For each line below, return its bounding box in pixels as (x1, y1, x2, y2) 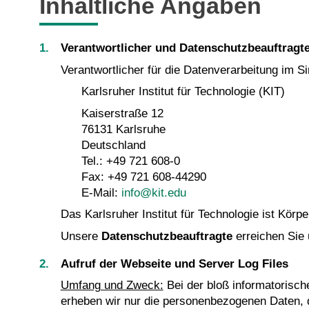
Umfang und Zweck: (60, 279, 163, 292)
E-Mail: (81, 186, 122, 199)
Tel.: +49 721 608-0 (81, 154, 181, 168)
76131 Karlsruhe (81, 122, 166, 136)
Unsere (60, 229, 101, 243)
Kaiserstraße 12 (81, 106, 164, 120)
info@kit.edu (121, 186, 187, 199)
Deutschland (81, 138, 146, 152)
